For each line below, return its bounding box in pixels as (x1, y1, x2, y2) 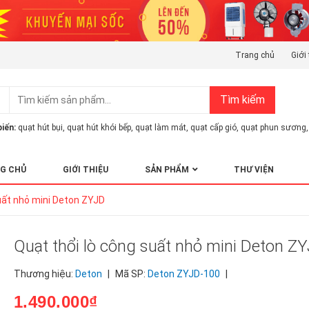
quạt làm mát (135, 122, 186, 132)
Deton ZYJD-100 (147, 268, 220, 279)
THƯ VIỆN (234, 164, 274, 175)
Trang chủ (235, 50, 275, 60)
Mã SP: (114, 268, 148, 279)
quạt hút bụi (18, 122, 63, 132)
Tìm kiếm (220, 93, 265, 106)
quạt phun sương (241, 122, 306, 132)
